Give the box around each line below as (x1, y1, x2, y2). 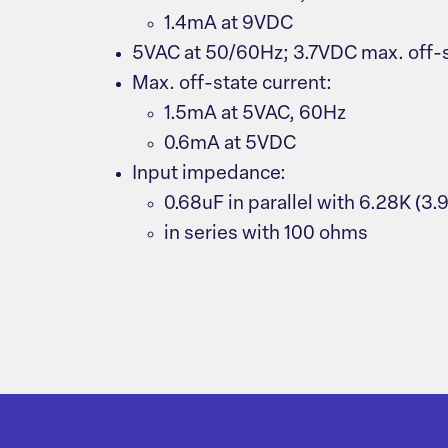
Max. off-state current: (132, 75, 332, 95)
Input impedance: (132, 165, 286, 185)
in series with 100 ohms (164, 225, 368, 245)
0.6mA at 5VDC (164, 135, 296, 155)
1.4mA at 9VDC (164, 15, 293, 35)
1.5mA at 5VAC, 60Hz (164, 105, 346, 125)
